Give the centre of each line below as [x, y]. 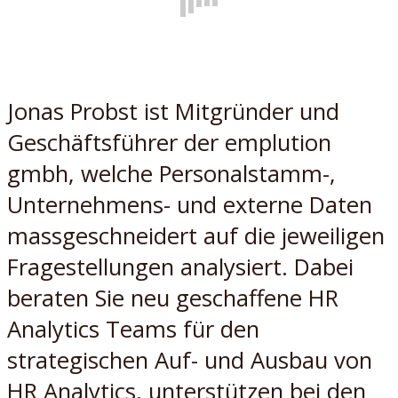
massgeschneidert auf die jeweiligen [196, 235]
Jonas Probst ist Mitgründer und [173, 111]
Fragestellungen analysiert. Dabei [180, 267]
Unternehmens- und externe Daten [190, 204]
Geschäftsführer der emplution [169, 142]
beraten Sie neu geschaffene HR [173, 298]
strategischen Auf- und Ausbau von [190, 360]
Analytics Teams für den [133, 329]
